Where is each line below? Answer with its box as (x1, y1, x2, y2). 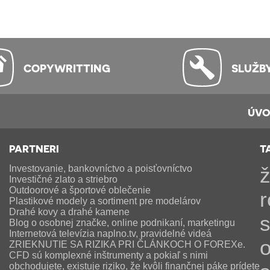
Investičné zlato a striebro (9, 174, 118, 184)
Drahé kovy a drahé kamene (9, 207, 130, 217)
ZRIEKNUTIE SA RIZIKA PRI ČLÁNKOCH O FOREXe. (9, 239, 246, 250)
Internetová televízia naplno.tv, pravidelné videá (9, 228, 212, 239)
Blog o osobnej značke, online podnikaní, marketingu (9, 218, 236, 228)
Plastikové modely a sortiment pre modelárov (9, 196, 201, 206)
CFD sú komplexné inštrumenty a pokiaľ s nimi (9, 250, 209, 260)
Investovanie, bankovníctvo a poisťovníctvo (9, 163, 193, 174)
